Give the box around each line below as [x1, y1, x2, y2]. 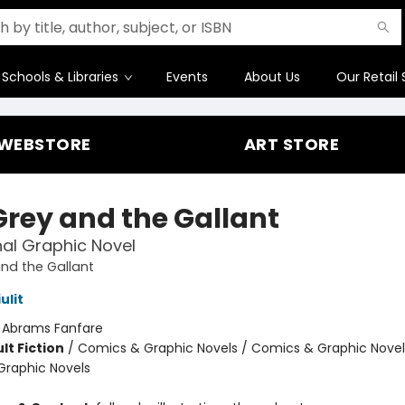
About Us [244, 68, 300, 86]
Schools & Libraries [2, 68, 118, 86]
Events [166, 68, 208, 86]
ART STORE [243, 133, 340, 155]
